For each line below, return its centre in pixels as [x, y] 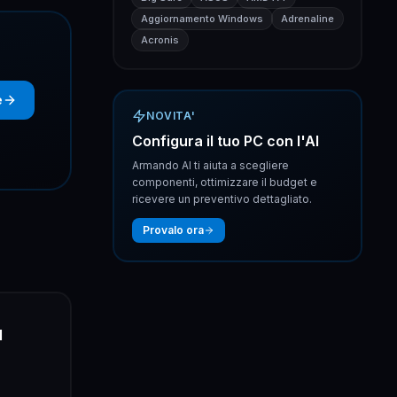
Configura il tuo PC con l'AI [226, 141]
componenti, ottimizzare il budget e [225, 182]
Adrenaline [307, 19]
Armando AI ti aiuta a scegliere [210, 165]
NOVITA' [171, 116]
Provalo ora [173, 230]
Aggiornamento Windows [202, 19]
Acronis [160, 40]
